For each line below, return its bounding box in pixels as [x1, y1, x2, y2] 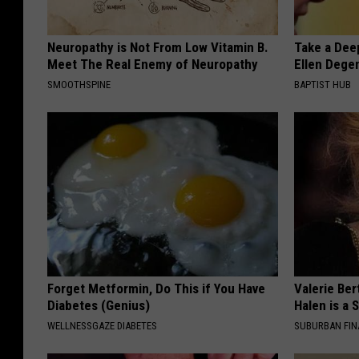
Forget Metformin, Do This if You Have [47, 280, 265, 296]
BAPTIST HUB [294, 78, 352, 91]
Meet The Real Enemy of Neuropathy [47, 55, 258, 72]
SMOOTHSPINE [47, 78, 111, 91]
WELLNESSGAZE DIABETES [47, 319, 157, 332]
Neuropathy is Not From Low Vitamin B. [47, 38, 268, 55]
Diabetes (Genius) [47, 296, 150, 313]
